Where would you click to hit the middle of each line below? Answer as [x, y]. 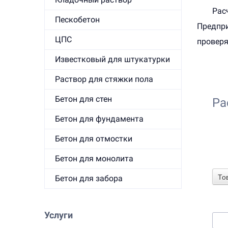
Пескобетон [77, 20]
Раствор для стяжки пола [104, 79]
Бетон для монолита [94, 159]
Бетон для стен [83, 99]
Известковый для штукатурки [112, 59]
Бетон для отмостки [94, 139]
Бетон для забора [89, 178]
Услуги [59, 215]
